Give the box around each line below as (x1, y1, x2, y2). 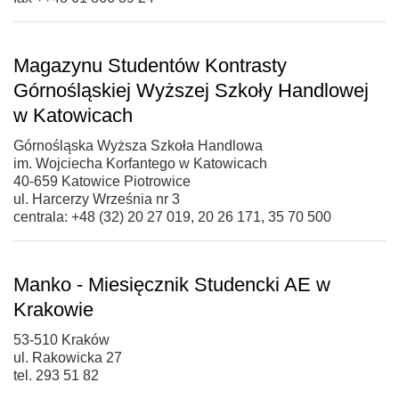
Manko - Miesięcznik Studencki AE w (13, 273, 330, 296)
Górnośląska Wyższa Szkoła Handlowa (13, 137, 263, 153)
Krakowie (13, 297, 94, 321)
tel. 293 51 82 (13, 367, 99, 383)
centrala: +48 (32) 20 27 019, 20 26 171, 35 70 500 (13, 208, 331, 224)
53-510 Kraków (13, 331, 110, 347)
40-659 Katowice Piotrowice (13, 173, 191, 189)
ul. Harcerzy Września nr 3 (13, 191, 180, 207)
